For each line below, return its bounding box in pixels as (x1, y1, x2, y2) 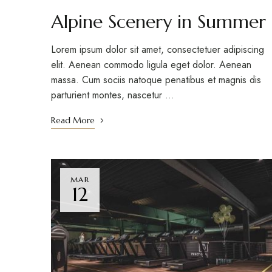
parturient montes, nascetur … (51, 88, 174, 103)
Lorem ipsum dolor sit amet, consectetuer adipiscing (51, 42, 264, 57)
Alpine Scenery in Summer (51, 10, 266, 33)
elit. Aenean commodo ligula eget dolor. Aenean (51, 58, 251, 72)
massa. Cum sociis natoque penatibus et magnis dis (51, 73, 261, 87)
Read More (51, 115, 95, 126)
